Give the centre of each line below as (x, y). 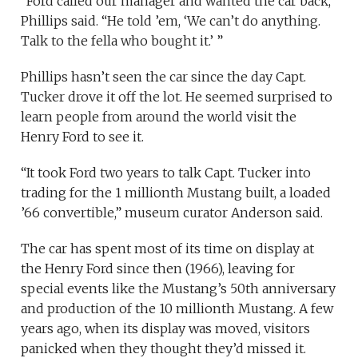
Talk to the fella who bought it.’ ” (122, 40)
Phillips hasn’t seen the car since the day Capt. (164, 76)
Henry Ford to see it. (83, 136)
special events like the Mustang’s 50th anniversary (179, 288)
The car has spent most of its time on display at (168, 248)
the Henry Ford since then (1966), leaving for (158, 268)
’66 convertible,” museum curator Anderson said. (174, 212)
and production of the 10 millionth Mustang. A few (177, 308)
